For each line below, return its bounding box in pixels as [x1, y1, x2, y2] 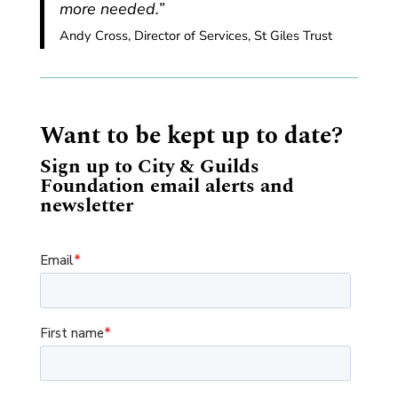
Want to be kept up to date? [39, 116, 343, 155]
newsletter [39, 190, 133, 220]
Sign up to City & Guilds [39, 151, 259, 181]
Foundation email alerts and [39, 171, 294, 201]
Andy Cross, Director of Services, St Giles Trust [60, 27, 333, 44]
